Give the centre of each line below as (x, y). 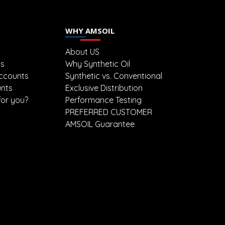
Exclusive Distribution (104, 88)
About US (82, 52)
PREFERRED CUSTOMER (109, 112)
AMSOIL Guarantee (100, 124)
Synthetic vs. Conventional (114, 76)
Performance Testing (103, 100)
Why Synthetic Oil (98, 64)
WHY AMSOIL (90, 31)
